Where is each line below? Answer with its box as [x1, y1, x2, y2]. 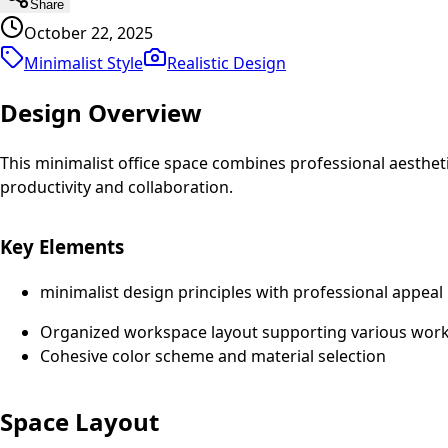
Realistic [167, 51, 229, 74]
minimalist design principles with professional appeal [40, 281, 443, 304]
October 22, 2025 [24, 21, 153, 44]
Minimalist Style [24, 51, 143, 74]
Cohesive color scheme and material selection [40, 345, 386, 368]
